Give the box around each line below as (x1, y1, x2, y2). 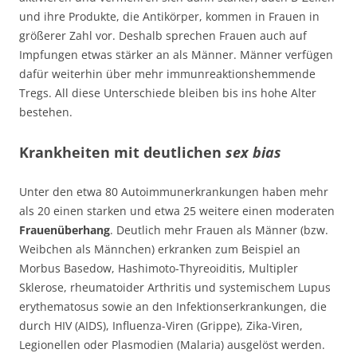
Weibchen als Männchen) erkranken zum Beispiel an (19, 241, 300, 257)
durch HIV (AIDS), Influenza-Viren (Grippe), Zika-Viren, (19, 317, 303, 333)
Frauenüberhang (19, 222, 110, 237)
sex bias (226, 142, 281, 162)
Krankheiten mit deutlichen (19, 142, 226, 162)
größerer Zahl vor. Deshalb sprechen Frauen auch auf (19, 27, 307, 43)
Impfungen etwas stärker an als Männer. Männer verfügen (19, 46, 333, 62)
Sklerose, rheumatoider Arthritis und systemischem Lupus (19, 279, 331, 295)
